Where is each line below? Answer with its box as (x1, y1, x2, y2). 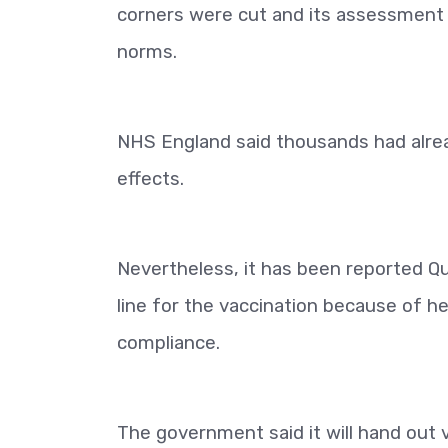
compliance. (117, 331, 220, 355)
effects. (117, 167, 184, 191)
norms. (117, 40, 177, 64)
